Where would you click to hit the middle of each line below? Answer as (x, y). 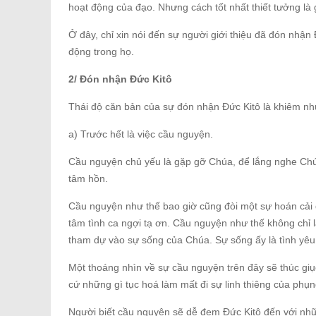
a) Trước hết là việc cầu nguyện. (141, 134)
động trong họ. (101, 51)
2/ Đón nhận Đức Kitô (120, 79)
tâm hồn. (88, 178)
